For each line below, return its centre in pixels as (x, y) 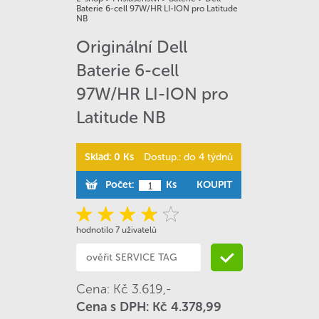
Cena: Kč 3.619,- (124, 289)
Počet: (120, 185)
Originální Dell (132, 47)
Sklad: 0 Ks (109, 157)
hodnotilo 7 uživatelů (116, 230)
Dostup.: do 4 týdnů (188, 157)
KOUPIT (214, 185)
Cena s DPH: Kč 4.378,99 (149, 307)
